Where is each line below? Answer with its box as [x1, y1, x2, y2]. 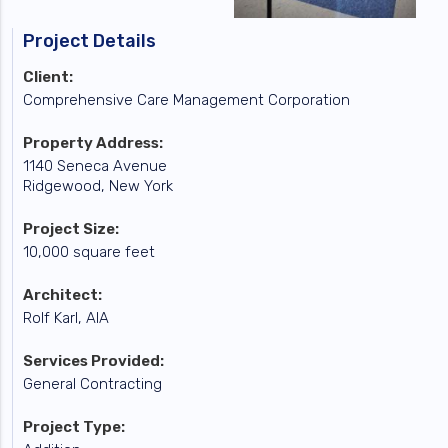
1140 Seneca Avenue [23, 156, 168, 175]
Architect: [23, 285, 103, 304]
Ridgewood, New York [23, 176, 174, 195]
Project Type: [23, 417, 126, 436]
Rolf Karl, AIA [23, 308, 110, 327]
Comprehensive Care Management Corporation [23, 90, 351, 109]
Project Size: [23, 219, 120, 238]
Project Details [23, 29, 157, 52]
